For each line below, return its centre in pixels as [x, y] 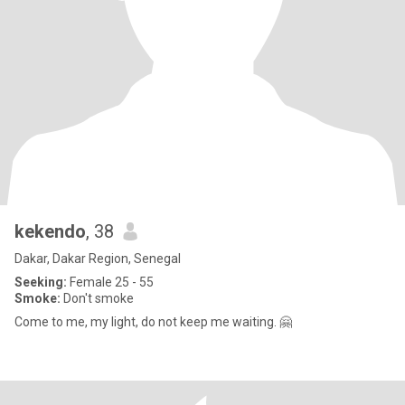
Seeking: [41, 282]
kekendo [50, 231]
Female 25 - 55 [110, 282]
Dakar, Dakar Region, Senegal [98, 259]
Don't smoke [97, 298]
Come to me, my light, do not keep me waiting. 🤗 [153, 322]
